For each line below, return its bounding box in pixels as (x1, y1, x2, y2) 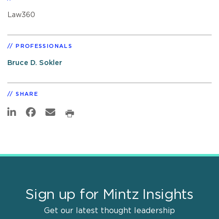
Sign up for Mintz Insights (25, 188, 194, 202)
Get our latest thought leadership (44, 206, 175, 215)
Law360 (7, 11, 35, 19)
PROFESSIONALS (16, 43, 72, 49)
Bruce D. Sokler (7, 59, 62, 66)
